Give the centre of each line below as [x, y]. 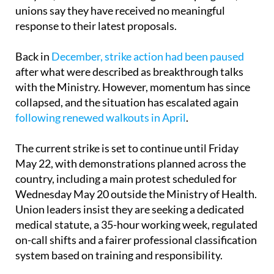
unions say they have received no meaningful [120, 11]
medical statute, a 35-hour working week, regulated [136, 225]
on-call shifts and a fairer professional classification [136, 240]
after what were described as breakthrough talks [129, 72]
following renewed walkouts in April [101, 118]
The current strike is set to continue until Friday [127, 148]
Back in [33, 57]
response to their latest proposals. [96, 26]
